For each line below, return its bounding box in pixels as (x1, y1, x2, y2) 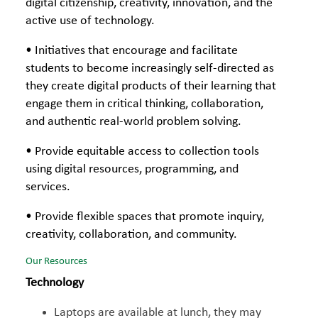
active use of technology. (26, 14, 155, 28)
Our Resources (26, 256, 87, 267)
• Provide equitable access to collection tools (26, 145, 259, 158)
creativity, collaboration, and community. (26, 228, 237, 241)
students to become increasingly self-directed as (26, 62, 274, 75)
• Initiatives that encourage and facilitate (26, 44, 238, 57)
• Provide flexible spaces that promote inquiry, (26, 210, 264, 224)
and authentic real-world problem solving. (26, 115, 241, 128)
